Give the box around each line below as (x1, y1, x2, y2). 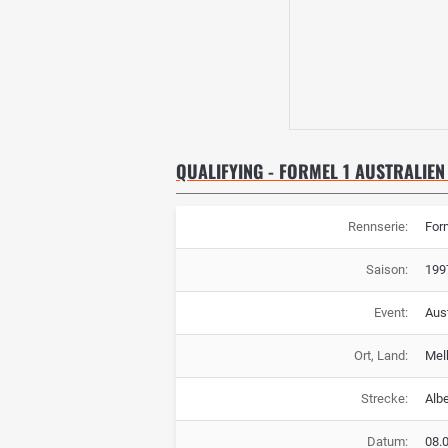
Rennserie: (347, 219, 408, 235)
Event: (373, 305, 408, 321)
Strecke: (360, 391, 408, 407)
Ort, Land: (353, 348, 408, 364)
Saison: (365, 262, 408, 278)
